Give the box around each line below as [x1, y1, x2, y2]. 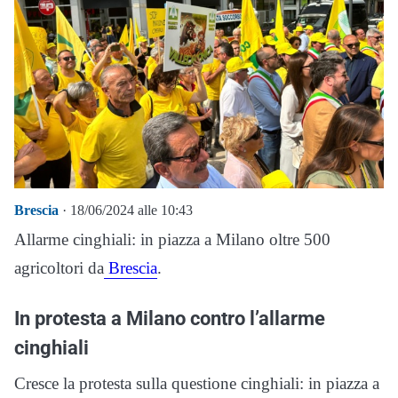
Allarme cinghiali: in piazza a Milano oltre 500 [14, 230, 330, 249]
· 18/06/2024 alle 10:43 [59, 203, 193, 218]
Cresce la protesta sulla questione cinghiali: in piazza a [14, 374, 379, 393]
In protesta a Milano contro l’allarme [14, 306, 325, 330]
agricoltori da [14, 259, 104, 277]
